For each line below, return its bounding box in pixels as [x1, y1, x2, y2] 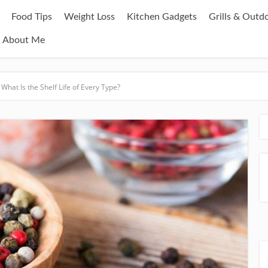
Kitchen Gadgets [127, 12, 197, 22]
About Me [2, 35, 45, 45]
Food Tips [11, 12, 52, 22]
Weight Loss [64, 12, 115, 22]
